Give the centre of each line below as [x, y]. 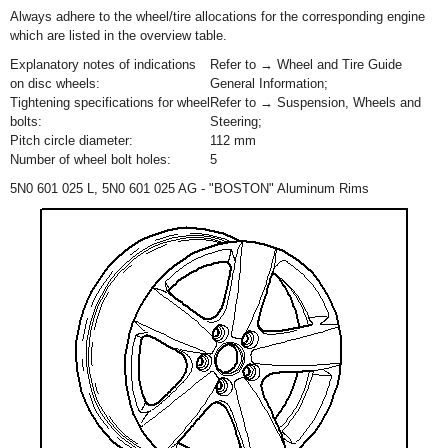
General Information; [271, 83]
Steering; [238, 121]
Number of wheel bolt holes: [90, 159]
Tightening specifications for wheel [110, 102]
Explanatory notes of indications [103, 64]
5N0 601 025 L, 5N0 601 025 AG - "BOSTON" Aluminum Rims [189, 188]
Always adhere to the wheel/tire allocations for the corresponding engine [217, 16]
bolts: [26, 121]
